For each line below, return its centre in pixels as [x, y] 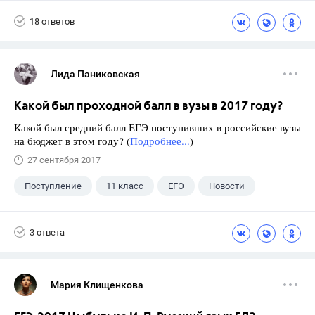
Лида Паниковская [95, 74]
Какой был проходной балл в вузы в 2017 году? [148, 107]
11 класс [125, 186]
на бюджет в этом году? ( [72, 141]
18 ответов [52, 21]
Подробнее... [160, 141]
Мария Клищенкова [97, 285]
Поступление [53, 186]
